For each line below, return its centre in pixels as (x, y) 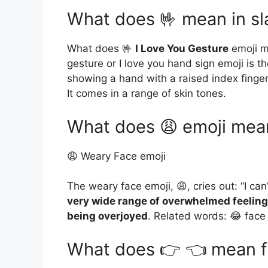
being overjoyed (107, 216)
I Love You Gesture (182, 49)
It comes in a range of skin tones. (147, 94)
